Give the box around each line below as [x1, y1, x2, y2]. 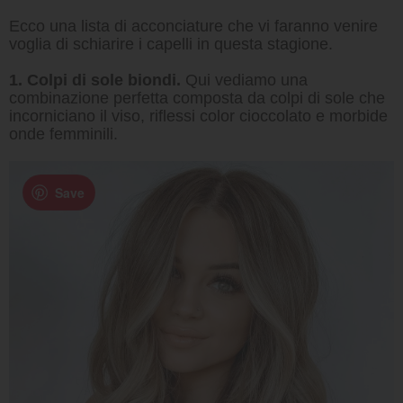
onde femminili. [9, 125, 118, 143]
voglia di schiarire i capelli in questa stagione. [9, 35, 333, 53]
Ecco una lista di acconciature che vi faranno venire [9, 17, 378, 35]
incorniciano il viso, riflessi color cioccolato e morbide [9, 107, 388, 125]
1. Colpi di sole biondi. [9, 71, 181, 89]
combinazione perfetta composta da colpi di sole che [9, 89, 385, 107]
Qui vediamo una [181, 71, 308, 89]
